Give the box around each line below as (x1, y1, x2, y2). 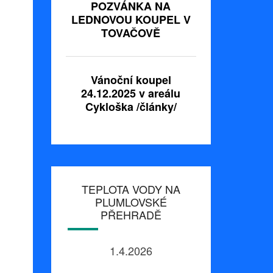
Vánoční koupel (90, 72, 171, 88)
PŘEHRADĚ (100, 207, 161, 223)
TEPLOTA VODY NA (81, 181, 180, 197)
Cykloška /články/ (85, 99, 177, 115)
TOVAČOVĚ (101, 25, 161, 41)
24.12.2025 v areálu (81, 85, 181, 102)
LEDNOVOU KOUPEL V (71, 12, 191, 28)
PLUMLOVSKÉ (94, 194, 167, 210)
